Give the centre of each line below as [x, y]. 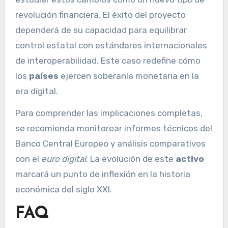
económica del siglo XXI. [63, 189]
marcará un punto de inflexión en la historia [103, 174]
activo [190, 159]
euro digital [63, 159]
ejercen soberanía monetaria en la [129, 76]
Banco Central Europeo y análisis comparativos [110, 143]
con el [28, 159]
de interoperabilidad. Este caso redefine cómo [108, 60]
